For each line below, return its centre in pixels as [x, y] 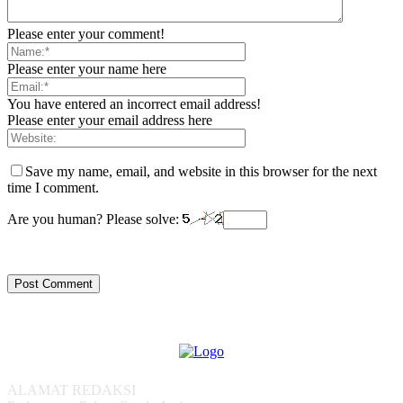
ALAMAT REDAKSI [72, 390]
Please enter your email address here [110, 121]
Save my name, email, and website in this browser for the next [201, 172]
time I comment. [53, 188]
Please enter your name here [87, 69]
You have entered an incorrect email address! [134, 104]
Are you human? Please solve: [95, 219]
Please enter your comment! [86, 34]
